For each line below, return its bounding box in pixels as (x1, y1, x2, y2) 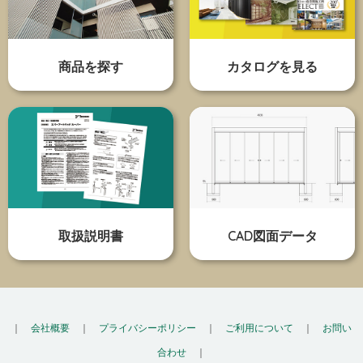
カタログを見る (227, 58, 318, 75)
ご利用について (224, 322, 293, 335)
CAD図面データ (227, 228, 318, 245)
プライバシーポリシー (98, 322, 196, 335)
